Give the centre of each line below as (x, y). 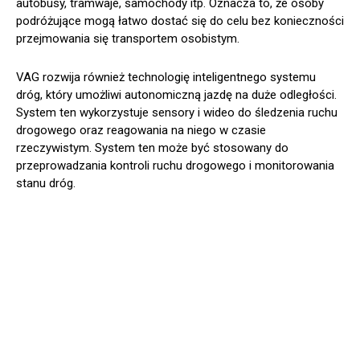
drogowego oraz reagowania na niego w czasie (141, 131)
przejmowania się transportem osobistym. (128, 39)
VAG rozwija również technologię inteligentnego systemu (166, 78)
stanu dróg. (46, 184)
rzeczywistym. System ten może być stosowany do (152, 148)
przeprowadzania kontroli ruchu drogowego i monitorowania (175, 166)
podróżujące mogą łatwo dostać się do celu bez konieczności (180, 21)
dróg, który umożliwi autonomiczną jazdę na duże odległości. (176, 95)
